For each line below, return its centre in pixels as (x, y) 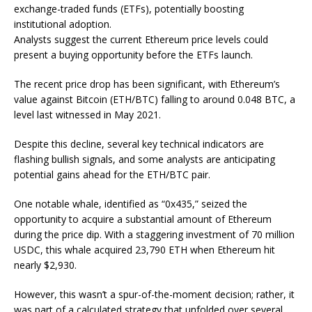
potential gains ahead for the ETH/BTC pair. (112, 174)
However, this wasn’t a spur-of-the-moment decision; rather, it (154, 294)
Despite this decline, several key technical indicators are (139, 144)
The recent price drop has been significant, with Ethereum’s (147, 84)
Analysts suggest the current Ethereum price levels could (141, 39)
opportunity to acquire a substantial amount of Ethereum (143, 219)
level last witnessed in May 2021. (87, 115)
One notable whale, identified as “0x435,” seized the (131, 204)
